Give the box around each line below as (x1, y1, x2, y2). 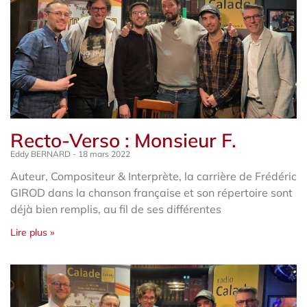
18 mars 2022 (76, 148, 130, 159)
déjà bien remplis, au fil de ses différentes (10, 201, 221, 216)
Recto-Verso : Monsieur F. (10, 127, 236, 152)
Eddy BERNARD (10, 148, 73, 159)
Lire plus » (10, 225, 54, 238)
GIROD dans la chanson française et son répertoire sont (10, 185, 293, 199)
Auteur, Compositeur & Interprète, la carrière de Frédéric (10, 169, 297, 183)
